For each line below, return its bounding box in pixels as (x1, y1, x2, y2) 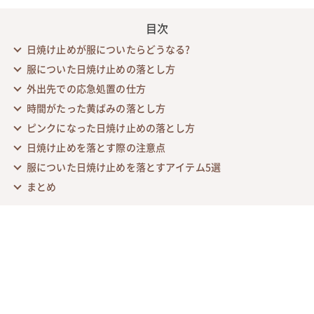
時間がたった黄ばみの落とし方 (26, 100, 166, 115)
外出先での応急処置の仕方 (26, 81, 146, 95)
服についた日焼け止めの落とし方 (26, 61, 176, 76)
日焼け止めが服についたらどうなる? (26, 41, 191, 56)
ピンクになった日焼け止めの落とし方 (26, 120, 196, 135)
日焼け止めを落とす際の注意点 (26, 139, 166, 154)
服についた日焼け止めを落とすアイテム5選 (26, 159, 221, 174)
